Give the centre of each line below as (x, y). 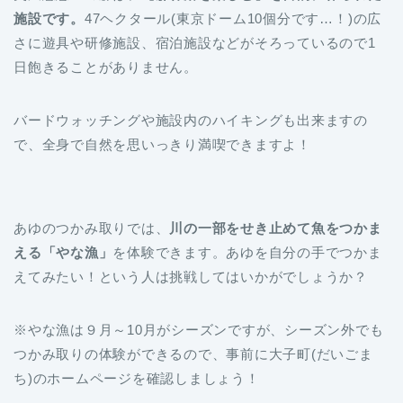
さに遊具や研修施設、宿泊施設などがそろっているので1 (195, 43)
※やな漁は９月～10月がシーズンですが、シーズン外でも (199, 330)
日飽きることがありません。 (106, 67)
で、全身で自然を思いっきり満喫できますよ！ (162, 145)
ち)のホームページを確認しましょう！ (137, 379)
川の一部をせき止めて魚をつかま (276, 228)
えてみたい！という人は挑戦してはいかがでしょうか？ (191, 277)
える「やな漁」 (63, 253)
